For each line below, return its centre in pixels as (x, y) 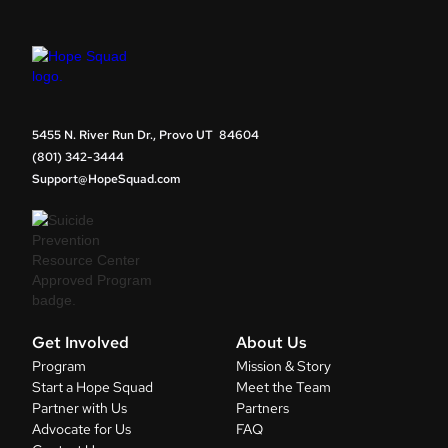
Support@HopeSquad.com (106, 179)
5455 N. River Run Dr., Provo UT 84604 (145, 135)
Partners (262, 408)
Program (59, 366)
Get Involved (80, 343)
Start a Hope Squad (92, 387)
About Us (271, 343)
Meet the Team (283, 387)
